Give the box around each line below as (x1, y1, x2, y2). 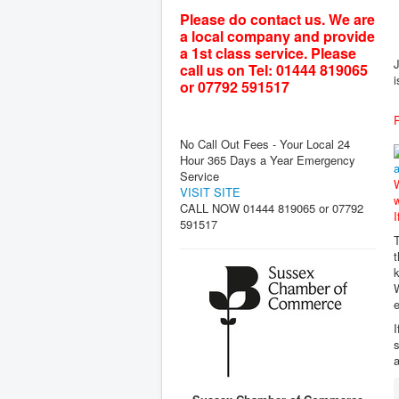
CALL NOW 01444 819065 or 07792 (180, 199, 363, 216)
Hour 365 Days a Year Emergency (180, 151, 355, 168)
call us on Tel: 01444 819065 (180, 60, 368, 80)
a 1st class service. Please (180, 43, 356, 63)
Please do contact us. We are (180, 9, 375, 29)
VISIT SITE (180, 183, 240, 200)
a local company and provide (180, 26, 375, 46)
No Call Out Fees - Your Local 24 (180, 135, 350, 152)
